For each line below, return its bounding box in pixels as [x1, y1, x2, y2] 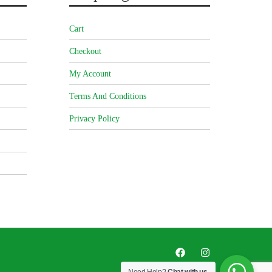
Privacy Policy [69, 114, 120, 124]
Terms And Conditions [69, 92, 146, 101]
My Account [69, 69, 111, 79]
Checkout [69, 47, 101, 56]
